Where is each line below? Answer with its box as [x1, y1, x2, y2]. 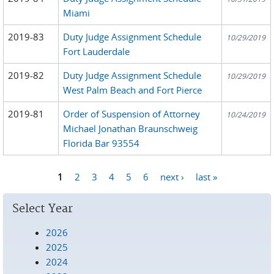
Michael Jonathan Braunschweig [63, 122, 198, 135]
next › [160, 170, 184, 183]
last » [195, 170, 217, 183]
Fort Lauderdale [63, 45, 130, 57]
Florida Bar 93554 [63, 136, 140, 149]
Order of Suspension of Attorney [63, 107, 201, 120]
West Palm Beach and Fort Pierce [63, 83, 202, 96]
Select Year [12, 201, 73, 216]
